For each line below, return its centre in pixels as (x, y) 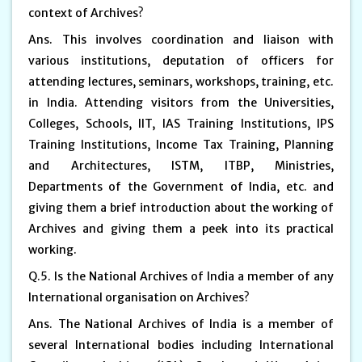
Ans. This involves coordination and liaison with (181, 39)
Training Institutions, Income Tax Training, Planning (181, 144)
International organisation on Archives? (139, 297)
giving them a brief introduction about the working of (181, 207)
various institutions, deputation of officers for (181, 60)
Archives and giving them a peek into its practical (181, 228)
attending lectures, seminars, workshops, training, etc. (181, 81)
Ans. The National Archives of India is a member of (181, 324)
